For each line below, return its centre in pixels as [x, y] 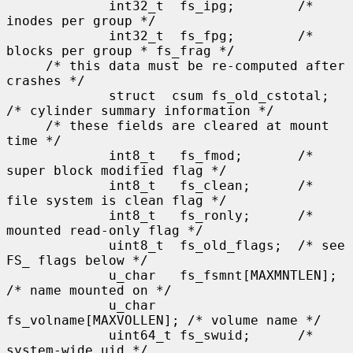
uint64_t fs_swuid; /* [58, 335]
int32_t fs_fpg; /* [58, 35]
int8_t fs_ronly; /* [58, 215]
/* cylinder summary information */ [140, 110]
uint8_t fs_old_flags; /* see [58, 245]
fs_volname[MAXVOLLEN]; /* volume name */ [164, 320]
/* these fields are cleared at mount [26, 125]
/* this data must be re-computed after [26, 65]
